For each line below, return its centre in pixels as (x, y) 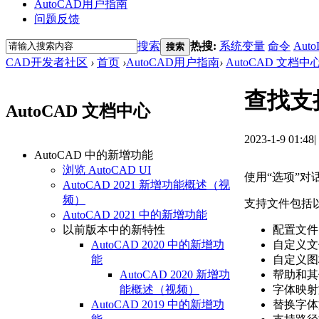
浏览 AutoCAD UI (107, 170)
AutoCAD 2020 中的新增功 (158, 245)
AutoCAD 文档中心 (78, 111)
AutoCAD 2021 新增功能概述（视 (146, 185)
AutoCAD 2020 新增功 (175, 275)
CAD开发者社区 (47, 62)
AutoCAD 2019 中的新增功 (158, 305)
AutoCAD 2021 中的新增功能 (135, 215)
